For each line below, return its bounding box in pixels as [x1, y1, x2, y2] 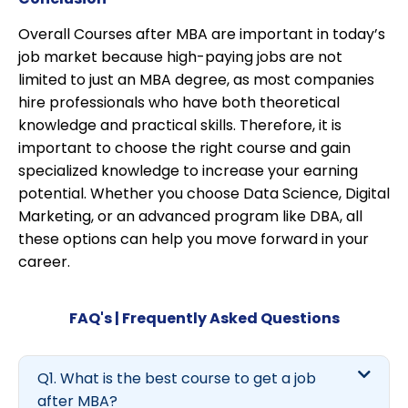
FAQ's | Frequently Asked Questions [68, 308, 340, 330]
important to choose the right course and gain [18, 138, 351, 159]
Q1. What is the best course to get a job [37, 368, 316, 390]
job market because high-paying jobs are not [18, 46, 342, 68]
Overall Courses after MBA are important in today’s [18, 24, 385, 46]
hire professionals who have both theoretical [18, 92, 340, 114]
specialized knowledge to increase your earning [18, 160, 358, 182]
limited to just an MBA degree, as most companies [18, 69, 374, 91]
